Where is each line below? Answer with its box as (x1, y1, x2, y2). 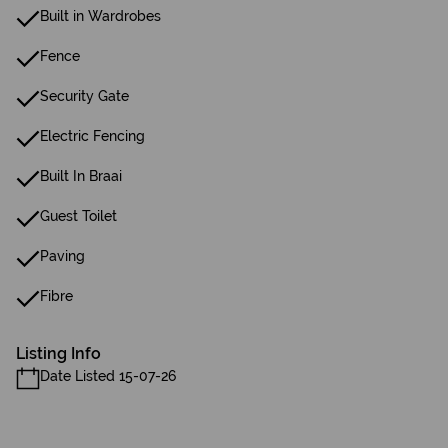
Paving (40, 248, 85, 264)
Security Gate (40, 88, 129, 104)
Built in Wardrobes (40, 8, 161, 24)
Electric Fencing (40, 128, 145, 144)
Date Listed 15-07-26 (40, 368, 176, 384)
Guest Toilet (40, 208, 117, 224)
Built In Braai (40, 168, 122, 184)
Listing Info (16, 344, 101, 363)
